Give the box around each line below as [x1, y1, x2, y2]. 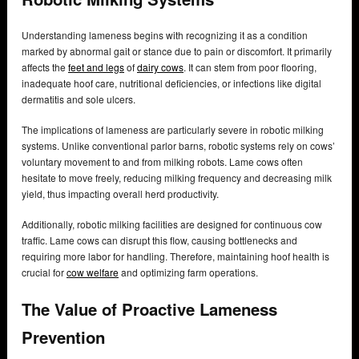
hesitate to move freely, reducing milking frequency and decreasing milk [22, 171, 332, 185]
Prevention [22, 325, 105, 349]
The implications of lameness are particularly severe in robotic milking [22, 123, 324, 137]
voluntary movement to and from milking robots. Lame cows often [22, 155, 303, 169]
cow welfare [67, 265, 119, 280]
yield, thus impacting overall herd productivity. [22, 187, 221, 201]
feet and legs [68, 60, 124, 75]
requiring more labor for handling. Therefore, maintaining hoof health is [22, 249, 329, 264]
